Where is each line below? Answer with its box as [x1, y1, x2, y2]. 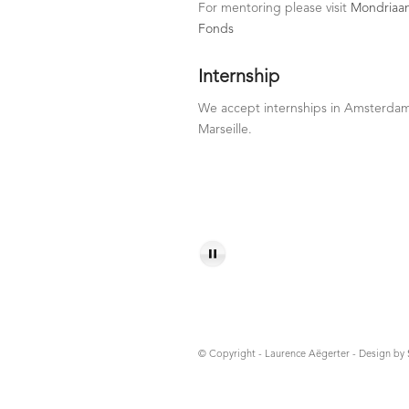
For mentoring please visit [198, 2, 351, 16]
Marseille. [198, 123, 252, 137]
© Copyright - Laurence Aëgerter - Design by [198, 349, 407, 360]
